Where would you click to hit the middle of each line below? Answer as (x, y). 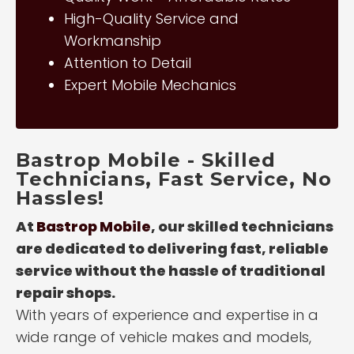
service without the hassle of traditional (171, 271)
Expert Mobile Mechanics (150, 85)
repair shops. (66, 293)
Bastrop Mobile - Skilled (146, 160)
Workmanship (113, 41)
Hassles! (60, 198)
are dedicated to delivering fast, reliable (172, 249)
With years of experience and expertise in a (167, 315)
